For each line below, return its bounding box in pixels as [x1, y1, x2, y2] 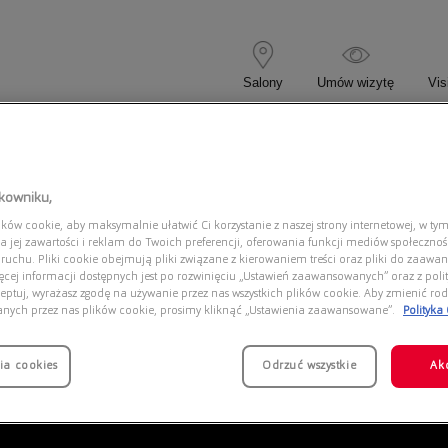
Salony [243, 74, 283, 90]
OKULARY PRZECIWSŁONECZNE [164, 134, 368, 148]
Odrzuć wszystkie [262, 360, 357, 373]
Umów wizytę [317, 74, 394, 90]
